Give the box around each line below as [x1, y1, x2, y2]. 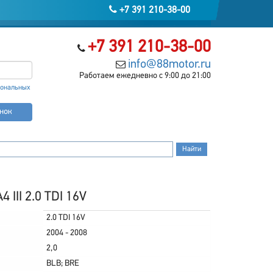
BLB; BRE [46, 259, 79, 268]
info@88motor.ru [127, 58, 211, 71]
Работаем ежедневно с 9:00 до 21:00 [79, 71, 211, 80]
